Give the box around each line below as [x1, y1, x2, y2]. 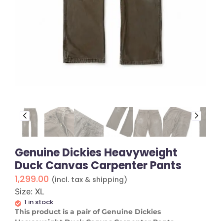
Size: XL [15, 186, 44, 197]
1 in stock [24, 197, 53, 207]
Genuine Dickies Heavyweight [15, 145, 178, 161]
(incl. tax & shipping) [51, 175, 127, 185]
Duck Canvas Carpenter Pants [15, 158, 182, 174]
